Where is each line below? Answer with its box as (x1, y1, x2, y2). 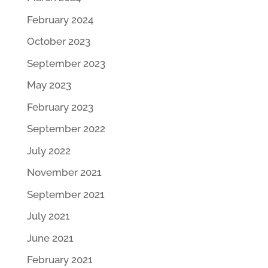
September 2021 (26, 188, 105, 200)
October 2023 (26, 35, 90, 48)
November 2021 (26, 166, 102, 179)
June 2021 (26, 232, 74, 244)
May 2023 (26, 79, 71, 92)
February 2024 (26, 13, 93, 26)
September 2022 (26, 123, 105, 135)
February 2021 (26, 254, 93, 266)
